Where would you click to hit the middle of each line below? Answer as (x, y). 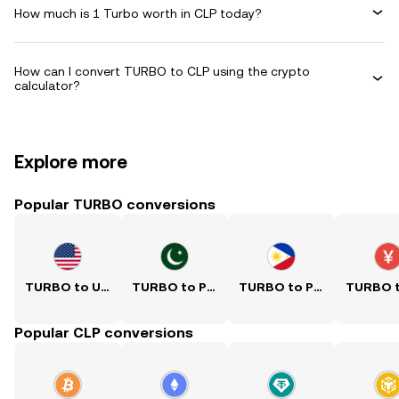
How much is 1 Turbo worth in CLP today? (138, 13)
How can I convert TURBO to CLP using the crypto (162, 71)
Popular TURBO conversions (115, 204)
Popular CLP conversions (104, 333)
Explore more (71, 162)
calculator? (47, 85)
